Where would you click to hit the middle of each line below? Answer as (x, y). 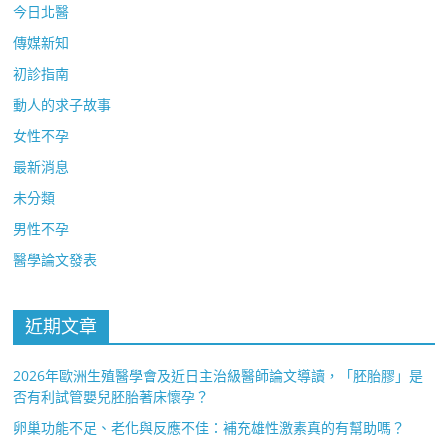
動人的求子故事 (62, 104)
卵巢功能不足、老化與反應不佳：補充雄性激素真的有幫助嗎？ (209, 427)
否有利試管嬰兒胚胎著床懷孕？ (111, 396)
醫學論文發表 (55, 259)
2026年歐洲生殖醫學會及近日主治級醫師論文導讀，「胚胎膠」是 (218, 375)
